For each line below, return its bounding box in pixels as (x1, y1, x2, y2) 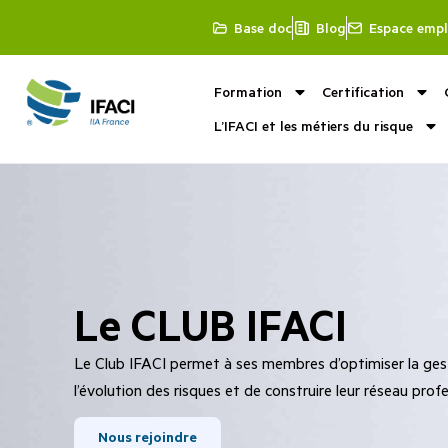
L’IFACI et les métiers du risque (213, 116, 413, 135)
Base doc (234, 17, 293, 37)
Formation (213, 82, 282, 101)
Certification (321, 82, 404, 101)
